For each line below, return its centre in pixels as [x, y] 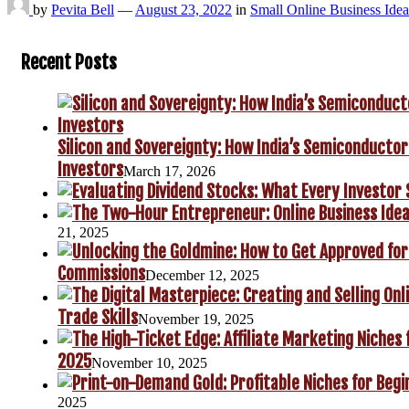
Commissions [101, 274]
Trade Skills [98, 318]
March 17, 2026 [169, 172]
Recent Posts [69, 63]
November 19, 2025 [196, 320]
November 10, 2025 [149, 363]
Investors [90, 170]
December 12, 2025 [202, 276]
